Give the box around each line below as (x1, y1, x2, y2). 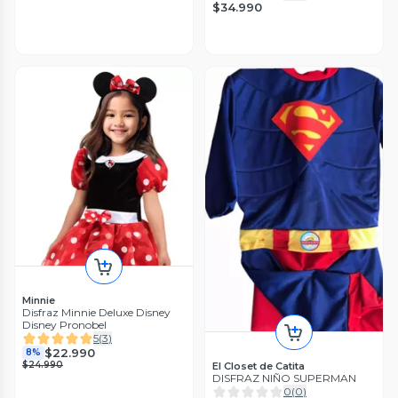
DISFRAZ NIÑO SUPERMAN (212, 371, 356, 386)
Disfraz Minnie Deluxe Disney (22, 306, 171, 320)
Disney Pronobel (22, 318, 107, 332)
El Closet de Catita (212, 360, 305, 373)
